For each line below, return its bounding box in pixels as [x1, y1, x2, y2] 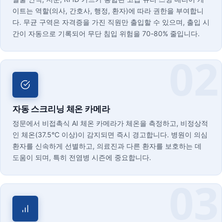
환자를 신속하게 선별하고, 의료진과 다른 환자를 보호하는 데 [12, 142, 202, 150]
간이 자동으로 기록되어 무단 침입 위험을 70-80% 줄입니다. [12, 29, 200, 38]
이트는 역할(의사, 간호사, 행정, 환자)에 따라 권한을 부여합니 [12, 6, 204, 15]
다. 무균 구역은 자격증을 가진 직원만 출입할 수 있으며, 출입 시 [12, 18, 210, 26]
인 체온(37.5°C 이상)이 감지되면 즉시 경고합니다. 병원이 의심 [12, 130, 208, 139]
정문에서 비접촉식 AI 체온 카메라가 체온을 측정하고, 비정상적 [12, 119, 208, 127]
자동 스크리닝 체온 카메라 [12, 103, 110, 114]
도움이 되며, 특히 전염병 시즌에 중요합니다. [12, 153, 151, 162]
